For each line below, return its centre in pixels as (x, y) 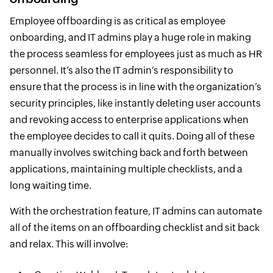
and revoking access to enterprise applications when (129, 119)
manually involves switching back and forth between (129, 152)
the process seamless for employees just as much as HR (136, 54)
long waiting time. (50, 185)
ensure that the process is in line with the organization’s (135, 87)
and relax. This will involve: (69, 244)
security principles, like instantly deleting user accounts (135, 103)
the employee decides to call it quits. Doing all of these (132, 136)
